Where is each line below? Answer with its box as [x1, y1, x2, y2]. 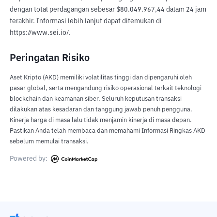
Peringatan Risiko [10, 53, 90, 63]
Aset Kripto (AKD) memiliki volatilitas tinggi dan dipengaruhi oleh [10, 75, 192, 81]
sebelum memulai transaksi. [10, 139, 89, 145]
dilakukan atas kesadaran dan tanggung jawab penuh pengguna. [10, 107, 192, 113]
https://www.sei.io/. [10, 30, 71, 36]
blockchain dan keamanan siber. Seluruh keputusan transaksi [10, 96, 182, 102]
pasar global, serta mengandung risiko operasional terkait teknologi [10, 85, 201, 92]
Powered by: [10, 155, 49, 162]
